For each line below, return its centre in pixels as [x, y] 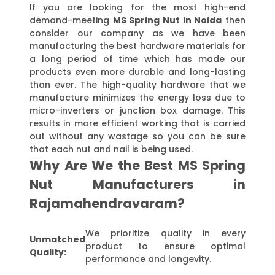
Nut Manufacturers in [137, 185]
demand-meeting [71, 21]
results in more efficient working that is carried [137, 124]
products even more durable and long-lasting [137, 72]
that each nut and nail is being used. [111, 149]
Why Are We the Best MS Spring [137, 166]
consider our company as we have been [137, 33]
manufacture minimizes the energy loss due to [137, 98]
